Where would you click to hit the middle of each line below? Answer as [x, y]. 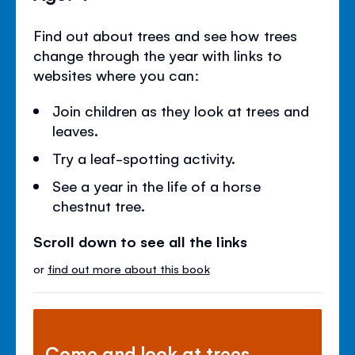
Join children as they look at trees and [181, 110]
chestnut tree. [99, 205]
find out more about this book [129, 268]
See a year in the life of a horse [157, 185]
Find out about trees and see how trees [165, 34]
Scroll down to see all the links [141, 240]
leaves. [76, 130]
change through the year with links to [158, 54]
